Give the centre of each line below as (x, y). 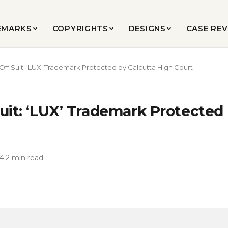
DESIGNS (147, 28)
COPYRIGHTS (80, 28)
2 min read (24, 158)
